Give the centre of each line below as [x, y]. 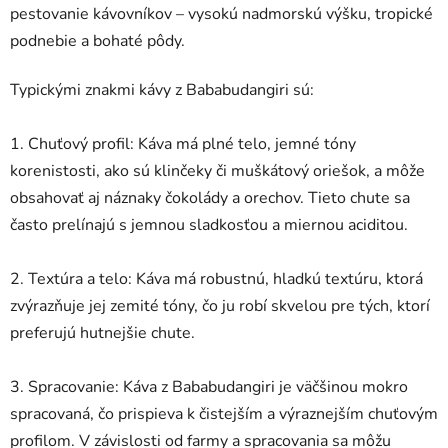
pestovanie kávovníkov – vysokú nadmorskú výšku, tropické [221, 14]
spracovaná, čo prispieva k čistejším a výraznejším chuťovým [224, 414]
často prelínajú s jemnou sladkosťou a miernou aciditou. [209, 225]
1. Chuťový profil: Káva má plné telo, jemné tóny [183, 144]
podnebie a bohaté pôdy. [97, 41]
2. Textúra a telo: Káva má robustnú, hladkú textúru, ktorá [216, 279]
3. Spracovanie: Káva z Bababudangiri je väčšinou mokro [209, 387]
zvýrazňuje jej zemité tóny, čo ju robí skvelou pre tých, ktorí [220, 306]
